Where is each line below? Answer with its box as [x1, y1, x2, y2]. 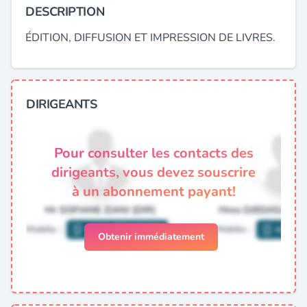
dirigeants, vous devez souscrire [51, 163, 256, 182]
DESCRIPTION [25, 3, 105, 20]
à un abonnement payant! [71, 182, 236, 201]
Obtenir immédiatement [97, 230, 204, 243]
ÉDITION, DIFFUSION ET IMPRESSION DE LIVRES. [25, 30, 275, 45]
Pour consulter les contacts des [53, 144, 254, 162]
